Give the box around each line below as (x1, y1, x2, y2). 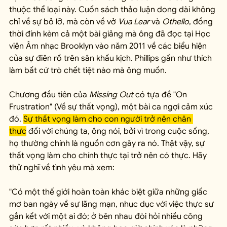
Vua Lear (118, 17, 149, 27)
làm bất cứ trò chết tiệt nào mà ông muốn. (9, 65, 167, 76)
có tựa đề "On (133, 90, 189, 100)
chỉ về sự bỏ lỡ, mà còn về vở (9, 17, 118, 27)
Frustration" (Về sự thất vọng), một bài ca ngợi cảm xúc (9, 102, 215, 112)
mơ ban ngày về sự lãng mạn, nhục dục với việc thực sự (9, 199, 216, 210)
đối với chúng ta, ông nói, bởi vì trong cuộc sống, (26, 126, 211, 137)
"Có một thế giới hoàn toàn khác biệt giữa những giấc (9, 187, 209, 198)
